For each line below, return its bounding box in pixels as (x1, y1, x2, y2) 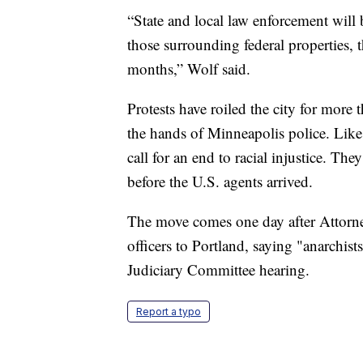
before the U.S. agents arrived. (127, 171, 313, 192)
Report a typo (136, 305, 201, 318)
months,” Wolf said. (127, 58, 250, 79)
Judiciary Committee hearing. (127, 259, 310, 280)
